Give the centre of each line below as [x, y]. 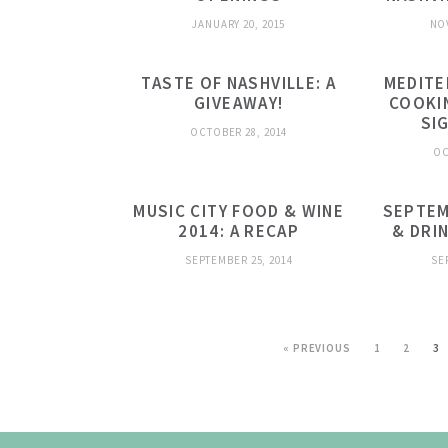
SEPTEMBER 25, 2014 [238, 259]
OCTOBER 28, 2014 [239, 131]
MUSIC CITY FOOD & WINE [239, 210]
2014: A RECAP [239, 230]
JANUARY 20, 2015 [239, 23]
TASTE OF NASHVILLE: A [239, 82]
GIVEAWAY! [239, 102]
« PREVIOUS [316, 347]
